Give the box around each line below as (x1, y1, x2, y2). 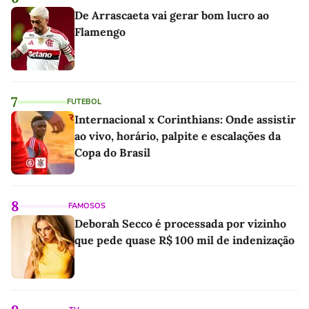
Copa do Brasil (74, 146, 150, 159)
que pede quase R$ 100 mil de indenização (74, 233, 295, 247)
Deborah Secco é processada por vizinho (74, 217, 286, 230)
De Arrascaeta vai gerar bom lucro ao (74, 8, 269, 22)
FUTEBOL (67, 97, 101, 107)
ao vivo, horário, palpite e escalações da (74, 129, 281, 143)
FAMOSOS (68, 201, 106, 211)
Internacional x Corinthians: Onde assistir (74, 112, 296, 126)
